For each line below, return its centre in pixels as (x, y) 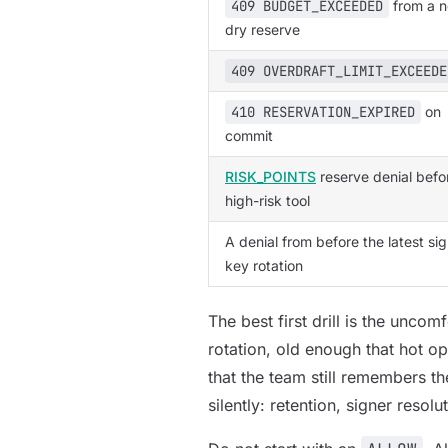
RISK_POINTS (270, 176)
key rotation (264, 265)
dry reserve (262, 29)
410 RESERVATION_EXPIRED (323, 112)
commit (249, 135)
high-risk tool (267, 200)
